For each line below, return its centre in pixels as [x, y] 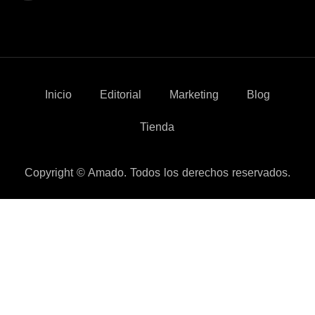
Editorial [121, 95]
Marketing [194, 95]
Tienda [157, 127]
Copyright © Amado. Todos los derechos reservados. [157, 173]
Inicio [58, 95]
